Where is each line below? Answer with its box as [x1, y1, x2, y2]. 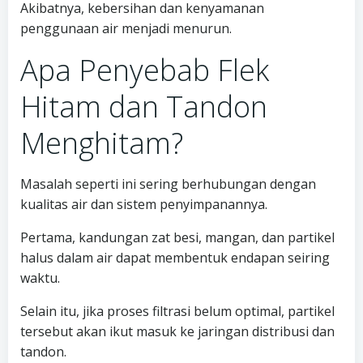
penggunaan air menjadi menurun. [20, 19, 232, 37]
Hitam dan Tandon [20, 87, 267, 126]
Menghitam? [20, 123, 183, 163]
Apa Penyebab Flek [20, 50, 269, 90]
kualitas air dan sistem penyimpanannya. [20, 195, 267, 213]
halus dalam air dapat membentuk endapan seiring [20, 249, 330, 267]
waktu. [20, 269, 60, 287]
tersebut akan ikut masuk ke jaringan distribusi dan [20, 322, 335, 340]
